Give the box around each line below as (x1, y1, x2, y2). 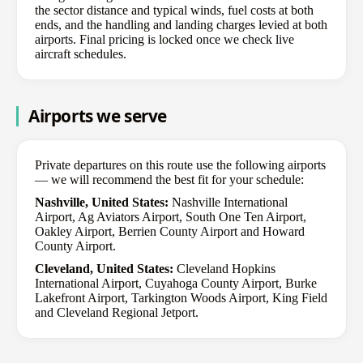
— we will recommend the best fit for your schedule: (35, 172, 304, 186)
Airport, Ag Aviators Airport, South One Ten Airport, (35, 209, 306, 224)
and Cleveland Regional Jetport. (35, 305, 199, 319)
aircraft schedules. (35, 46, 126, 61)
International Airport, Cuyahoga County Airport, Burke (35, 275, 317, 290)
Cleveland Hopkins (173, 261, 275, 275)
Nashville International (169, 194, 288, 209)
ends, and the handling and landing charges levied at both (35, 17, 327, 32)
